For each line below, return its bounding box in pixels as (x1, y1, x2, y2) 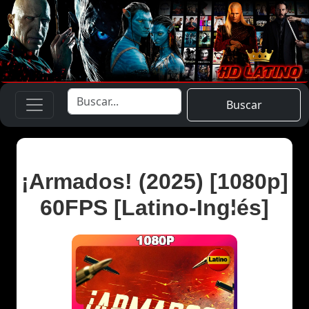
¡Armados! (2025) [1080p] (21, 168, 288, 194)
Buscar (226, 97, 262, 112)
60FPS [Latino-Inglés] (40, 195, 269, 220)
